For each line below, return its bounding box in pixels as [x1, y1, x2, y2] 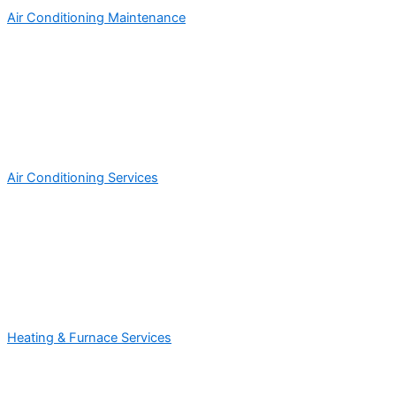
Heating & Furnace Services [7, 329, 171, 346]
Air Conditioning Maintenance [7, 9, 186, 26]
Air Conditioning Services [7, 169, 158, 186]
